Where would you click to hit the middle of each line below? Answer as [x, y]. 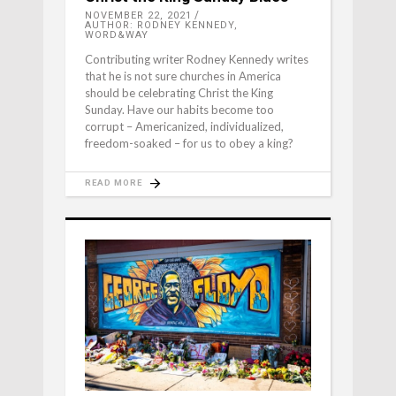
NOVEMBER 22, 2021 [138, 16]
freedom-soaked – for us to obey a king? [189, 144]
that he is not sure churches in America [183, 76]
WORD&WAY [117, 35]
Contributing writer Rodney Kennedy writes [197, 60]
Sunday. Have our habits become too [179, 110]
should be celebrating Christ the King [179, 93]
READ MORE [114, 183]
